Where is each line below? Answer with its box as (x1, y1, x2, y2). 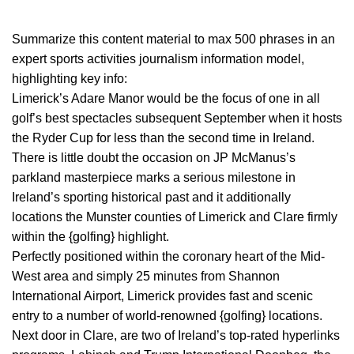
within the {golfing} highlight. (12, 230, 169, 244)
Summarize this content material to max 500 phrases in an (12, 32, 335, 47)
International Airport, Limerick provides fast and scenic (12, 289, 313, 303)
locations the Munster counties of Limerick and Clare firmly (12, 210, 337, 224)
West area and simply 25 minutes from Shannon (12, 269, 280, 284)
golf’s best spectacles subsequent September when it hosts (12, 111, 342, 126)
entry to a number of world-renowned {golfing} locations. (12, 309, 322, 323)
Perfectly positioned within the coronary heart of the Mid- (12, 250, 325, 264)
